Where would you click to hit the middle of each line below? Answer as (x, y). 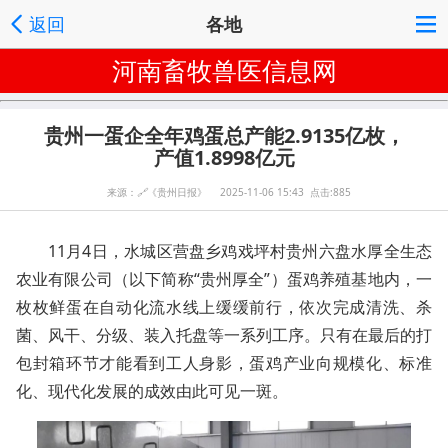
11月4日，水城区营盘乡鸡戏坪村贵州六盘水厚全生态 (240, 251)
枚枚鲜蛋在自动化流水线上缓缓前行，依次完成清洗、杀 (224, 307)
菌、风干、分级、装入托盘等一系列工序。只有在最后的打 (224, 335)
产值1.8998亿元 (224, 157)
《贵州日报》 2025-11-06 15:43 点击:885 (249, 192)
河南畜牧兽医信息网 (224, 70)
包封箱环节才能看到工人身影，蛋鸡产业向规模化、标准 (224, 363)
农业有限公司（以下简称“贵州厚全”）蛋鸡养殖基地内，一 (224, 279)
